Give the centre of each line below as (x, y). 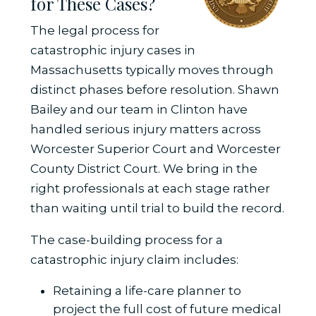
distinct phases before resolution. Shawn (154, 90)
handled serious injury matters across (145, 129)
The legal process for (95, 31)
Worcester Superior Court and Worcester (155, 149)
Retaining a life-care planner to (147, 291)
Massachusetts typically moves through (152, 70)
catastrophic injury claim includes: (134, 260)
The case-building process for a (126, 240)
